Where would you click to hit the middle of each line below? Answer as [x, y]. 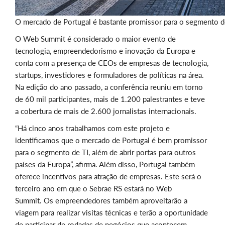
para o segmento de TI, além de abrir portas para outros [105, 152]
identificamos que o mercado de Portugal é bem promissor [111, 140]
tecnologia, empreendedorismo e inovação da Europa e [105, 51]
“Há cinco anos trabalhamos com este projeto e [92, 128]
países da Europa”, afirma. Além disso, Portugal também [105, 164]
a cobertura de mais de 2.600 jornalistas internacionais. [106, 111]
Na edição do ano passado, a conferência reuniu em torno [109, 87]
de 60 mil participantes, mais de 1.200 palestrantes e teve [110, 99]
